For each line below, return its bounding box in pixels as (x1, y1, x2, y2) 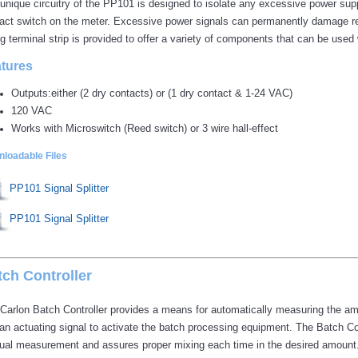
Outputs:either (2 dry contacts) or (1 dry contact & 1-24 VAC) (11, 86, 292, 99)
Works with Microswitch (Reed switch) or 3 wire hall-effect (11, 121, 278, 134)
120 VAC (11, 104, 52, 117)
